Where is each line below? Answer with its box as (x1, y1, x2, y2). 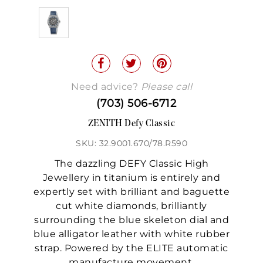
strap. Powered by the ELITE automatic (35, 242, 228, 254)
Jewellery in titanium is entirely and (42, 172, 221, 184)
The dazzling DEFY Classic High (54, 158, 209, 170)
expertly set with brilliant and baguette (33, 186, 230, 198)
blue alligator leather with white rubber (33, 228, 230, 240)
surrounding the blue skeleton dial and (34, 214, 229, 226)
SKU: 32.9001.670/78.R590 (76, 138, 187, 149)
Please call (140, 81, 192, 93)
